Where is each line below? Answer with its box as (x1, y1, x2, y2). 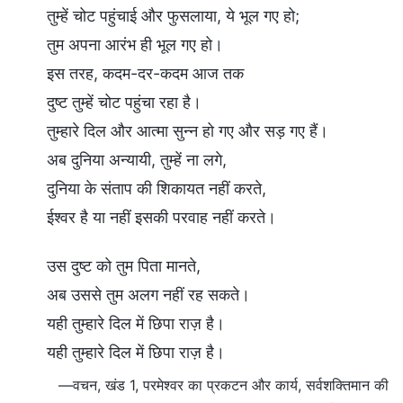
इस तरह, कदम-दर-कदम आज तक (47, 63, 244, 83)
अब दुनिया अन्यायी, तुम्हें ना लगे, (47, 149, 227, 169)
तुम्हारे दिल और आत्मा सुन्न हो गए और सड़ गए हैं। (47, 121, 328, 140)
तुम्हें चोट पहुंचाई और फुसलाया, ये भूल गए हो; (47, 5, 300, 25)
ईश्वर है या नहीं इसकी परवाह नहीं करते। (47, 207, 276, 227)
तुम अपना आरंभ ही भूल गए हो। (47, 34, 223, 54)
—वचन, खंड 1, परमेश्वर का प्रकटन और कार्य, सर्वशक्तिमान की (58, 375, 389, 394)
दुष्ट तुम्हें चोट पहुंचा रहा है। (47, 92, 201, 112)
